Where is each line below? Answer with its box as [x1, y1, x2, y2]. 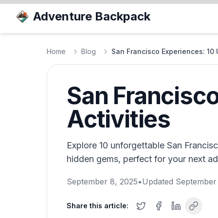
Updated [142, 177, 176, 186]
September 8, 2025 [67, 177, 138, 186]
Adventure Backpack [33, 9, 150, 23]
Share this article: [67, 201, 128, 210]
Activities [67, 105, 171, 133]
